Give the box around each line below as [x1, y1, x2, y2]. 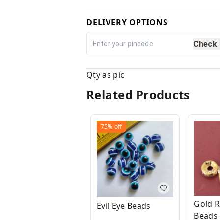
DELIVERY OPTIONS [86, 17, 168, 28]
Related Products [86, 86, 190, 103]
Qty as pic [86, 69, 125, 81]
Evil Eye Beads [97, 200, 151, 211]
